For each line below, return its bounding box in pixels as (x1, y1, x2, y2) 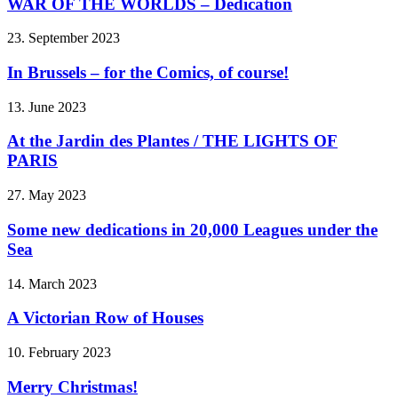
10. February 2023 (7, 345, 111, 360)
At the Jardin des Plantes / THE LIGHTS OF (7, 131, 338, 151)
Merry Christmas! (7, 377, 138, 396)
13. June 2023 (7, 99, 86, 115)
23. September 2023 (7, 30, 120, 46)
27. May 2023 (7, 187, 86, 203)
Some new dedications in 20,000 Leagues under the (7, 219, 378, 239)
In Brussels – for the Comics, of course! (7, 62, 289, 82)
